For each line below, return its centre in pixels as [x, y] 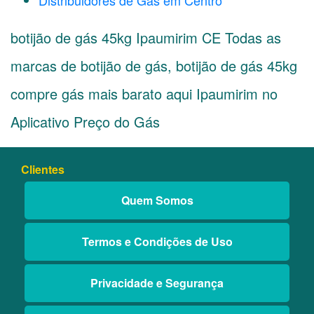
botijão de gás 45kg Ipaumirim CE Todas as [146, 37]
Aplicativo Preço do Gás [85, 122]
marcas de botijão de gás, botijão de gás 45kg [154, 66]
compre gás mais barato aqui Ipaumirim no [144, 94]
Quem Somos [157, 200]
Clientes [43, 169]
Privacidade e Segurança [157, 283]
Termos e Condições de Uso [157, 241]
